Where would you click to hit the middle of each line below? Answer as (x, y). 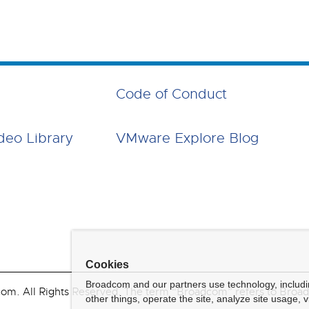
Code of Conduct (171, 94)
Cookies (107, 265)
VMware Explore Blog (187, 138)
